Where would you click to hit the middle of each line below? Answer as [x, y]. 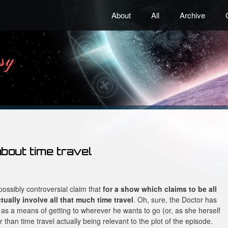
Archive [192, 15]
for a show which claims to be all [160, 189]
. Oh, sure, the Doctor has [175, 199]
